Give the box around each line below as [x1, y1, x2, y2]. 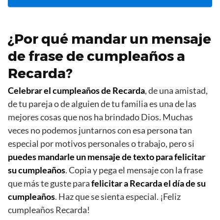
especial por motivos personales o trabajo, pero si [8, 138, 194, 149]
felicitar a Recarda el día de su [91, 178, 206, 189]
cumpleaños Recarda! [8, 204, 90, 216]
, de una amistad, [145, 85, 208, 96]
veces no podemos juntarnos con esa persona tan [8, 125, 192, 136]
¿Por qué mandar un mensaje [8, 30, 211, 48]
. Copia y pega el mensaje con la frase [65, 165, 203, 176]
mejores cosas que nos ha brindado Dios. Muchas [8, 111, 193, 123]
